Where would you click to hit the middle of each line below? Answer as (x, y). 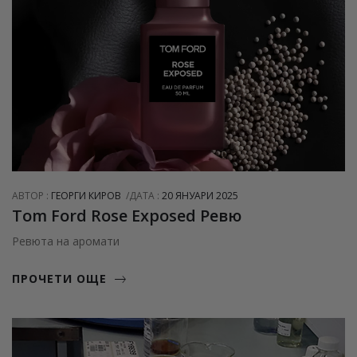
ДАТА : (145, 196)
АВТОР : (31, 196)
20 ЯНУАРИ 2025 (200, 196)
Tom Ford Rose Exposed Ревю (127, 216)
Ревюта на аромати (66, 241)
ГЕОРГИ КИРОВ (86, 196)
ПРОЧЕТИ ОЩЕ (59, 279)
